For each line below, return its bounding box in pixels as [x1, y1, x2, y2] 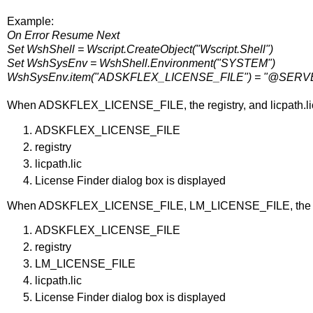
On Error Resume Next [7, 29, 119, 42]
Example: [7, 15, 54, 28]
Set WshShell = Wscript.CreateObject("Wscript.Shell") [7, 43, 273, 56]
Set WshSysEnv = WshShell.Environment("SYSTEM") [7, 57, 275, 70]
